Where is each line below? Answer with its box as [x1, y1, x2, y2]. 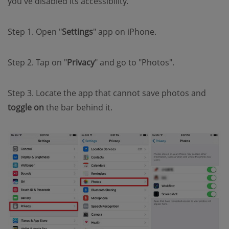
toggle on [8, 102, 44, 113]
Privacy [67, 57, 95, 68]
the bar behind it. [44, 102, 112, 113]
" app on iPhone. [93, 26, 156, 37]
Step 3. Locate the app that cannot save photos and [8, 87, 206, 99]
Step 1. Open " [8, 26, 62, 37]
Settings [62, 26, 93, 37]
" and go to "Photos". [95, 57, 174, 68]
